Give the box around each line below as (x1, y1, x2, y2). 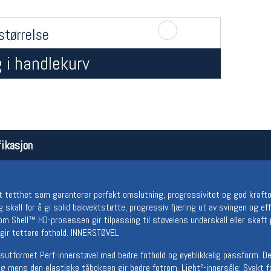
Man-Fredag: (48, 155, 91, 167)
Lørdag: (48, 167, 74, 179)
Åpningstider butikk (48, 135, 158, 154)
